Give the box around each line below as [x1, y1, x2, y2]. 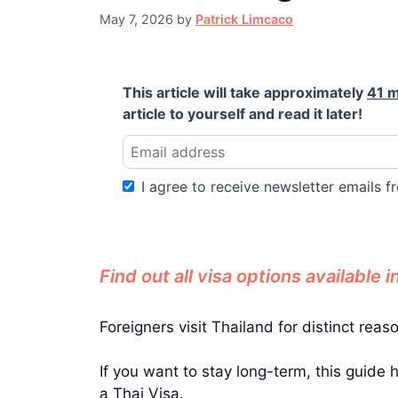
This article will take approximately [123, 83, 367, 101]
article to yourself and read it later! [123, 104, 362, 123]
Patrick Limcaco [195, 11, 293, 27]
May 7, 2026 [99, 11, 173, 27]
